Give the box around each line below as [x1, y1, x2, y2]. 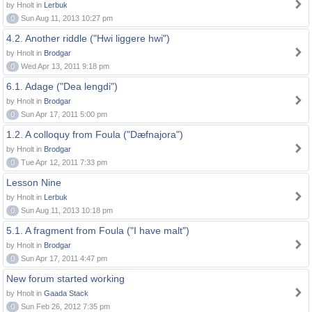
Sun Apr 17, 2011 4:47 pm [19, 254, 107, 263]
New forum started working [6, 273, 125, 284]
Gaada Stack [44, 289, 88, 297]
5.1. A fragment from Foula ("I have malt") [6, 225, 189, 236]
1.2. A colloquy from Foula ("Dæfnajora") [6, 129, 183, 140]
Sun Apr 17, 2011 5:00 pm [19, 110, 107, 118]
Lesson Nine [6, 177, 61, 188]
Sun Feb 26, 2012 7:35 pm [19, 302, 110, 311]
